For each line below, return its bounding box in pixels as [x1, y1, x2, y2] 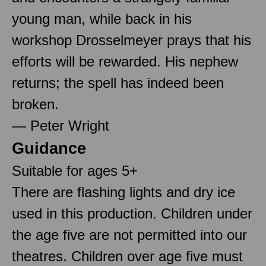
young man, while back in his [12, 10, 192, 27]
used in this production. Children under [12, 205, 252, 221]
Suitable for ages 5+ [12, 162, 138, 179]
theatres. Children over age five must [12, 248, 243, 264]
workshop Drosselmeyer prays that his [12, 31, 251, 48]
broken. [12, 96, 59, 112]
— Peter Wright [12, 117, 109, 134]
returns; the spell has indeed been [12, 74, 224, 91]
